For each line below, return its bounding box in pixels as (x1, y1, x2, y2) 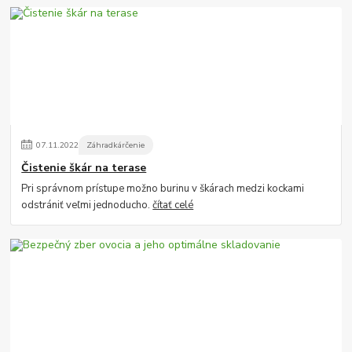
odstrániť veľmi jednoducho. (21, 198, 153, 213)
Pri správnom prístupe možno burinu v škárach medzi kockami (21, 181, 305, 196)
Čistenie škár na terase (21, 159, 147, 175)
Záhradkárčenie (86, 139, 145, 152)
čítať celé (152, 198, 194, 213)
